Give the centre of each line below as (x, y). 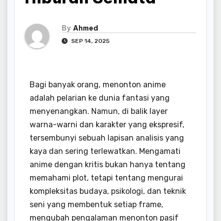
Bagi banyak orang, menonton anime (98, 85)
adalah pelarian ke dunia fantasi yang (100, 98)
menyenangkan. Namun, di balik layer (99, 111)
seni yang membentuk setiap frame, (96, 205)
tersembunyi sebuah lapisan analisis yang (107, 138)
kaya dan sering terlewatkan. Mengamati (105, 151)
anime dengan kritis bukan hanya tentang (108, 165)
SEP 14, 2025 (90, 41)
